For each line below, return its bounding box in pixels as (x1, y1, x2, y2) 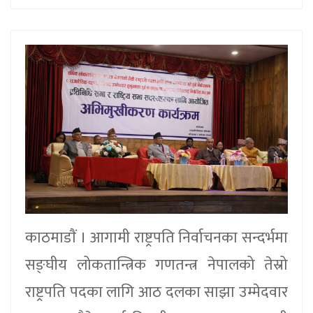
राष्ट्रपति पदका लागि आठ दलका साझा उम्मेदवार (25, 279, 288, 305)
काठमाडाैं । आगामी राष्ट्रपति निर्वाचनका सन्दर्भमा (25, 224, 288, 251)
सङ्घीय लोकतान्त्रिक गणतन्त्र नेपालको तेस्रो (25, 252, 288, 278)
